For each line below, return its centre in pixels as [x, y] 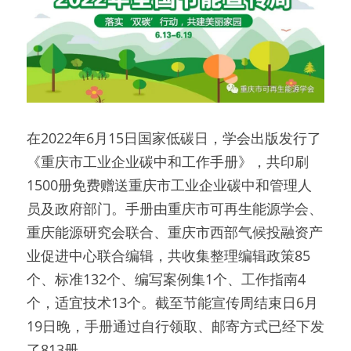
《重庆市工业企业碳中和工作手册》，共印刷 [168, 161]
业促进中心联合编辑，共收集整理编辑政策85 [168, 255]
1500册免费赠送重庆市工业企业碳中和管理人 [169, 185]
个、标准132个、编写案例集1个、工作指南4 [166, 279]
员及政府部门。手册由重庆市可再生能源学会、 [175, 208]
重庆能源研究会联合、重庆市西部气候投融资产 [175, 232]
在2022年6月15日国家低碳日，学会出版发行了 [174, 138]
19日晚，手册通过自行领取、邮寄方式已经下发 [175, 326]
